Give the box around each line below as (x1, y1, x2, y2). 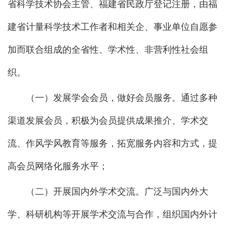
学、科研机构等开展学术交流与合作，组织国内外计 (8, 209, 217, 219)
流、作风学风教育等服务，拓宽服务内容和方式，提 (8, 138, 217, 148)
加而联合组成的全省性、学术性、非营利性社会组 (8, 44, 208, 55)
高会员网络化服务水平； (8, 161, 108, 171)
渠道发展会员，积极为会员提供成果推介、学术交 (8, 115, 208, 126)
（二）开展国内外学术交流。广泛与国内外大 (26, 186, 208, 197)
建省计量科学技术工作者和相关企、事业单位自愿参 (8, 21, 217, 32)
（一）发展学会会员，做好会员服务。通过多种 (26, 92, 217, 103)
